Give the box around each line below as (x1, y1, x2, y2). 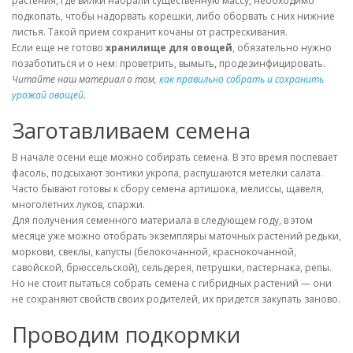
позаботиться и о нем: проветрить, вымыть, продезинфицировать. (12, 56, 325, 70)
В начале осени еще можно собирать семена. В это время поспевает (12, 150, 337, 164)
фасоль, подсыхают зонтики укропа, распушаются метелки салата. (12, 165, 323, 180)
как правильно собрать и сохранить (159, 72, 324, 86)
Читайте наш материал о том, (12, 72, 159, 86)
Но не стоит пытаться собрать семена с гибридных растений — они (12, 276, 332, 290)
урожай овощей (12, 87, 84, 102)
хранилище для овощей (106, 40, 232, 54)
